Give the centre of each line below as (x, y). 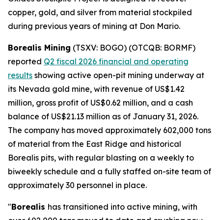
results (20, 75)
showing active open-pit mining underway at (118, 75)
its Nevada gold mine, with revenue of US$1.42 (96, 89)
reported (26, 61)
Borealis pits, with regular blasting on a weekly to (101, 158)
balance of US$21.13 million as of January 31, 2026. (103, 116)
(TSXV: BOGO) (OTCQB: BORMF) (133, 48)
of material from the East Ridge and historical (95, 144)
